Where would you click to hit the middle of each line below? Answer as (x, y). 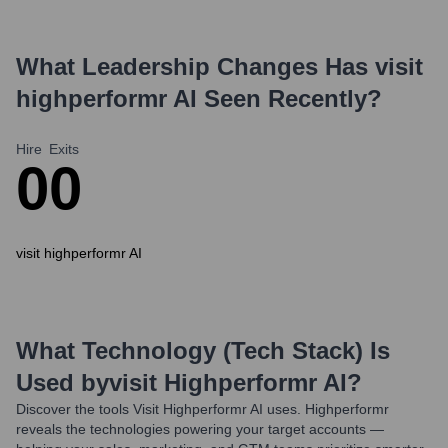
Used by (62, 382)
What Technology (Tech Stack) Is (203, 350)
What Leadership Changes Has (195, 66)
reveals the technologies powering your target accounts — (200, 429)
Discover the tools (72, 409)
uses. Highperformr (326, 409)
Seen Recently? (289, 98)
